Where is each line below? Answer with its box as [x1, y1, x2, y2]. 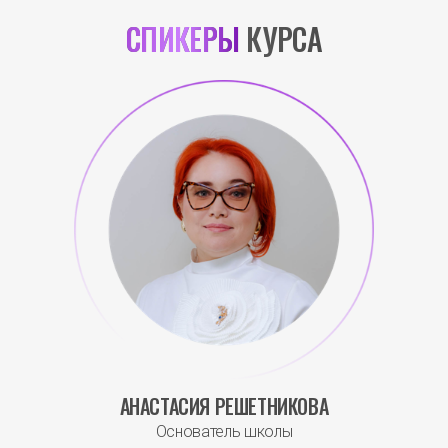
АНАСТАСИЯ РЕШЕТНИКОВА [119, 391, 329, 422]
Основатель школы [155, 422, 293, 442]
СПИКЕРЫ [125, 16, 240, 62]
